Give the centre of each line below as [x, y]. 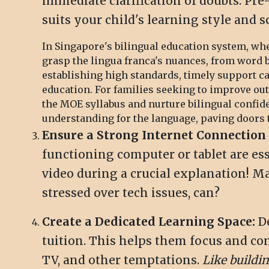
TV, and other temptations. [122, 260]
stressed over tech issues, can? [131, 193]
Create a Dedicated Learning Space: [149, 222]
